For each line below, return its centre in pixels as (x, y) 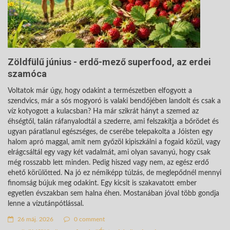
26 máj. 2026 (35, 219)
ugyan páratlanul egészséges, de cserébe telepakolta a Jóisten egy (110, 132)
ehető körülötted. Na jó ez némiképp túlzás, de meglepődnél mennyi (114, 173)
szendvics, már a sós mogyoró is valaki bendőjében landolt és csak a (114, 101)
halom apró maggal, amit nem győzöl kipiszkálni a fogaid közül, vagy (114, 142)
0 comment (89, 219)
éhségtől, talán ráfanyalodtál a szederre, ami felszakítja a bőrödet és (113, 121)
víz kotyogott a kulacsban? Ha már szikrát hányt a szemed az (103, 111)
